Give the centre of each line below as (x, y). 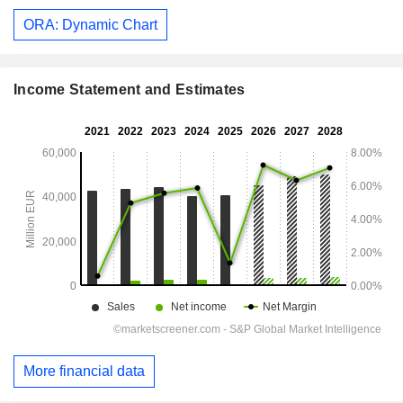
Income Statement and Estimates (130, 90)
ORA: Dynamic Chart (90, 24)
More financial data (84, 372)
